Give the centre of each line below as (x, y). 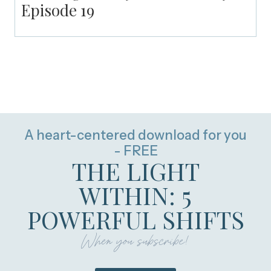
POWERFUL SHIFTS (135, 220)
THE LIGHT (135, 171)
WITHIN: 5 (135, 195)
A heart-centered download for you (135, 135)
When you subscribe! (135, 240)
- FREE (135, 151)
